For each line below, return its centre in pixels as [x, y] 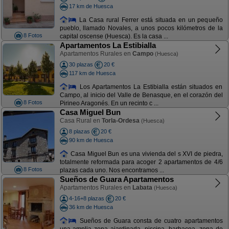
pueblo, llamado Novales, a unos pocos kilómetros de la [141, 28]
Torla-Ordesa [120, 121]
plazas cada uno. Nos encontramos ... [112, 170]
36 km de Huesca [91, 207]
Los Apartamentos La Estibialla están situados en [150, 87]
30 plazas [81, 64]
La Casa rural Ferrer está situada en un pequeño [150, 20]
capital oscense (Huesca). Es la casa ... [114, 37]
